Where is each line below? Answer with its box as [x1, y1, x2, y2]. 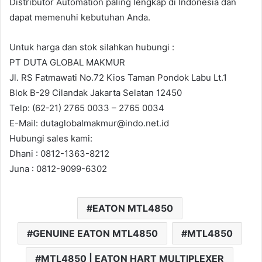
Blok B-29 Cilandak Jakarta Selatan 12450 [9, 87, 182, 99]
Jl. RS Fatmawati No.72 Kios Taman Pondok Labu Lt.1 [9, 72, 227, 84]
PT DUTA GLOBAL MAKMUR [9, 57, 125, 68]
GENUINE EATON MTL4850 [32, 227, 158, 240]
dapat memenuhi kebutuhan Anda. [9, 12, 150, 23]
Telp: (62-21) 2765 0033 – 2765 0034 [9, 102, 164, 114]
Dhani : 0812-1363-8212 [9, 148, 109, 160]
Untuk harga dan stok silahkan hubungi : [9, 42, 174, 53]
